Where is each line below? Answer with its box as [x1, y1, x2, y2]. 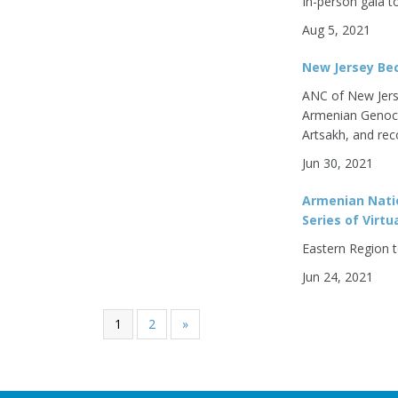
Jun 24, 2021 [302, 268, 374, 285]
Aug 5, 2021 [302, 21, 371, 38]
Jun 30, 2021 [302, 155, 374, 171]
